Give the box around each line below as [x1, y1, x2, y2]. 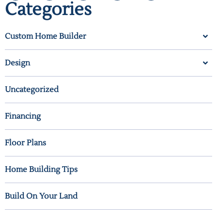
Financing [5, 111, 41, 122]
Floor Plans [5, 138, 46, 148]
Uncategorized [5, 85, 59, 95]
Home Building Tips [5, 165, 77, 175]
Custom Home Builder [5, 31, 86, 42]
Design [5, 58, 30, 68]
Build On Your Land [5, 191, 77, 201]
